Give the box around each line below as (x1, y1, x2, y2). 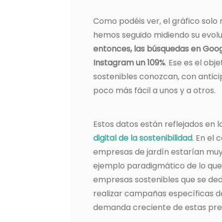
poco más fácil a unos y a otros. (93, 85, 216, 97)
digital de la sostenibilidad (93, 132, 192, 144)
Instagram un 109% (93, 57, 165, 69)
